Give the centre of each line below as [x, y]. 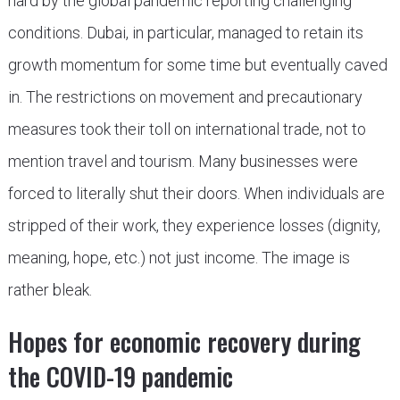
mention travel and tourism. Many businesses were [183, 161]
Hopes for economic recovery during [184, 342]
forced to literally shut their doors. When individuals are [196, 193]
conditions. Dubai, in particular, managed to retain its [185, 33]
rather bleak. [50, 290]
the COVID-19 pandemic [120, 376]
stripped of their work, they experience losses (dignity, [194, 225]
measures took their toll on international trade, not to [187, 129]
